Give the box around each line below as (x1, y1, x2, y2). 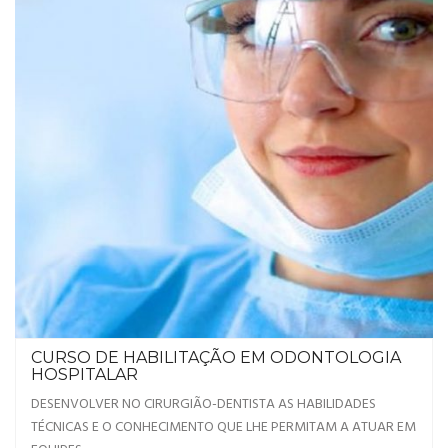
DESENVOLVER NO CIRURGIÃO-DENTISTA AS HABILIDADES (31, 392, 376, 416)
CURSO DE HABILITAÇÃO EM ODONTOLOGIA (31, 347, 401, 367)
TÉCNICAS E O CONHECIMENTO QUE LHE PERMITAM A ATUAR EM (31, 415, 416, 439)
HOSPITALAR (31, 364, 138, 384)
